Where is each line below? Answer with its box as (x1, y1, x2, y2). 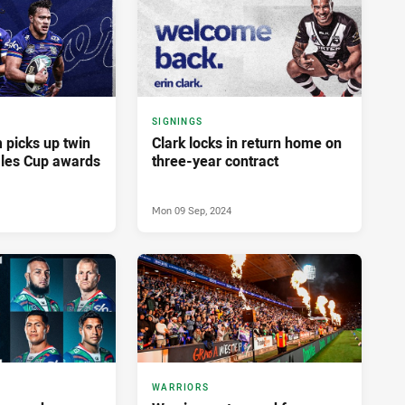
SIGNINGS (152, 116, 202, 128)
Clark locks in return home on (152, 133, 342, 154)
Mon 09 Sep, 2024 (152, 203, 231, 218)
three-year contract (152, 151, 278, 172)
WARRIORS (152, 381, 209, 393)
